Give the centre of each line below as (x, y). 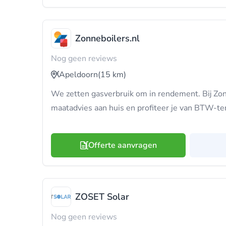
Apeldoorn (78, 75)
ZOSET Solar (102, 197)
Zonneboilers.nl (107, 38)
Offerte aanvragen (122, 145)
